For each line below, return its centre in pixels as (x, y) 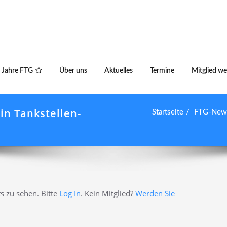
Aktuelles (119, 71)
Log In (70, 193)
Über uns (73, 71)
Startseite (168, 112)
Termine (162, 71)
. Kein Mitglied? (108, 193)
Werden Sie (155, 193)
